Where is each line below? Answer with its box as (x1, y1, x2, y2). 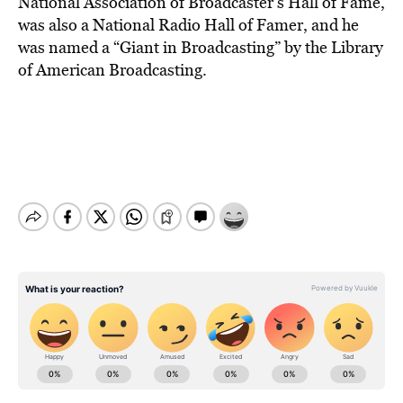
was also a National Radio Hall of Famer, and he (18, 13, 359, 36)
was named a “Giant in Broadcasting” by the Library (18, 36, 383, 58)
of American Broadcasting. (18, 58, 207, 81)
